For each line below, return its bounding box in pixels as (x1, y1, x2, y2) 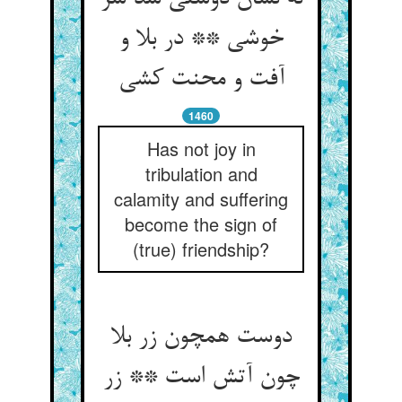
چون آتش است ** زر (102, 363, 300, 392)
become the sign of (125, 211, 277, 237)
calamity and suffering (114, 186, 288, 212)
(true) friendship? (133, 236, 269, 262)
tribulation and (144, 161, 258, 187)
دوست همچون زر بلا (110, 323, 292, 352)
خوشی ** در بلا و (118, 25, 284, 54)
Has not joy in (146, 135, 256, 162)
